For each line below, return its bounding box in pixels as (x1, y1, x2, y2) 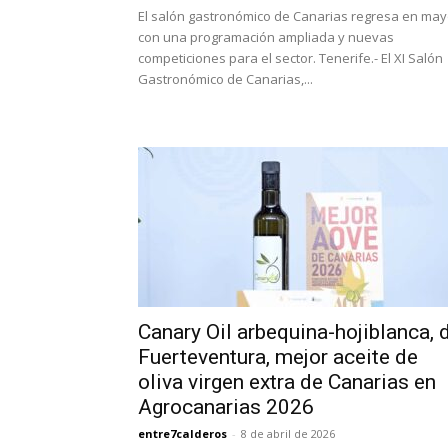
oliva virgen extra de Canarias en (138, 370, 436, 394)
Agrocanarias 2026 (138, 395, 314, 419)
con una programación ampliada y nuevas (138, 28, 394, 46)
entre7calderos (138, 426, 227, 441)
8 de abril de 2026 (241, 426, 335, 441)
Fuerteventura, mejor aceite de (138, 345, 418, 369)
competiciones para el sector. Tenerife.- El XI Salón (138, 49, 443, 67)
